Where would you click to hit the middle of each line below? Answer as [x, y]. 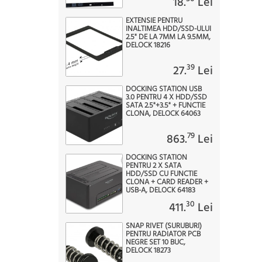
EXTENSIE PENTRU [154, 21]
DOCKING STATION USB [164, 89]
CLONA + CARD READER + [167, 182]
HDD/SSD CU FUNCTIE [161, 174]
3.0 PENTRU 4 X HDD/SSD [166, 97]
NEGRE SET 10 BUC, [156, 242]
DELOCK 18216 [148, 45]
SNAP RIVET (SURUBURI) [164, 226]
